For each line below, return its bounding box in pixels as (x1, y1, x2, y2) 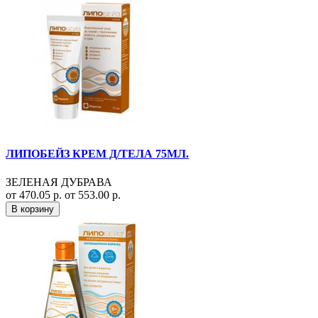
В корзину (11, 203, 54, 214)
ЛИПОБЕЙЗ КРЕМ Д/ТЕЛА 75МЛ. (6, 148, 189, 160)
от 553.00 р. (65, 188, 121, 201)
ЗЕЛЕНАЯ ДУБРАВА (6, 175, 112, 188)
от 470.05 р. (6, 188, 65, 201)
